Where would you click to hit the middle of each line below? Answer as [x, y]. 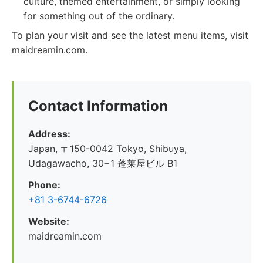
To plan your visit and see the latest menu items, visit [130, 35]
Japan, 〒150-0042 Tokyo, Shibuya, [107, 149]
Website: [49, 221]
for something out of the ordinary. [99, 16]
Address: [49, 134]
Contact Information [98, 106]
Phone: [44, 185]
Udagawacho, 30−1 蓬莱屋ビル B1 [103, 163]
